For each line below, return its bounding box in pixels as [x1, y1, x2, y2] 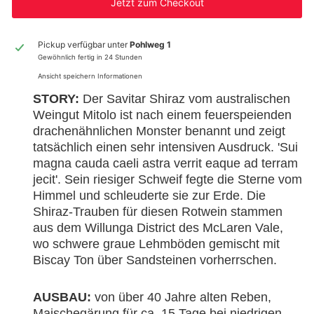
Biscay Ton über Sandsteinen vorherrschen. [33, 252, 277, 267]
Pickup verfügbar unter [37, 39, 130, 50]
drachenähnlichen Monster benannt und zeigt [33, 123, 285, 138]
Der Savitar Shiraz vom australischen [79, 91, 290, 106]
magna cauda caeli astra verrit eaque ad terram [33, 156, 298, 170]
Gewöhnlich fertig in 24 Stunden [37, 53, 142, 61]
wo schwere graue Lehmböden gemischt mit [33, 236, 280, 251]
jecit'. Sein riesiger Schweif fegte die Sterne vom [33, 172, 302, 186]
